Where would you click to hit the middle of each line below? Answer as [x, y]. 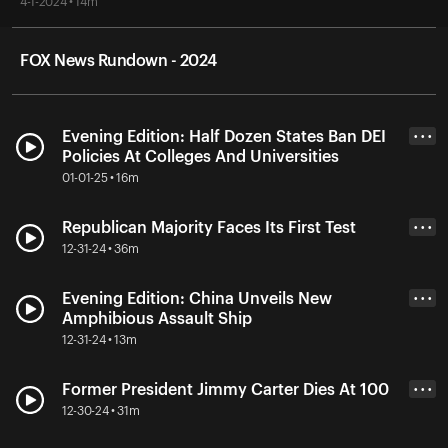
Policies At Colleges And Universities [200, 156]
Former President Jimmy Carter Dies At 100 [225, 389]
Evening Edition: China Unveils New [197, 298]
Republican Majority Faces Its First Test [209, 227]
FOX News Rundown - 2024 [118, 60]
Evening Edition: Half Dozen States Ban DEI [224, 136]
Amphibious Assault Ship [157, 318]
